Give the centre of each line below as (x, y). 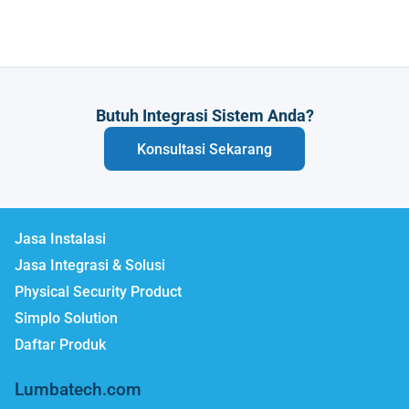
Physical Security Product (98, 292)
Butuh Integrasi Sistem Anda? (204, 116)
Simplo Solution (66, 319)
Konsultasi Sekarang (204, 149)
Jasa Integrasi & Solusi (90, 266)
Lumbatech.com (78, 389)
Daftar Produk (60, 345)
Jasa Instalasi (60, 239)
